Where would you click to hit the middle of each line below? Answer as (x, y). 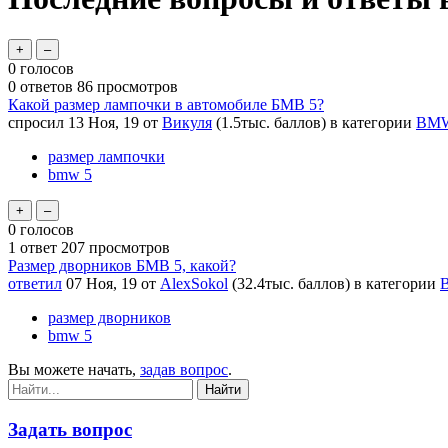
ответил (35, 283)
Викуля (187, 122)
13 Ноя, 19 (103, 122)
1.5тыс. (245, 122)
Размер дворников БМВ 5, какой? (122, 265)
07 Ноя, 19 (101, 283)
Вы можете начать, (74, 369)
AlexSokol (194, 283)
